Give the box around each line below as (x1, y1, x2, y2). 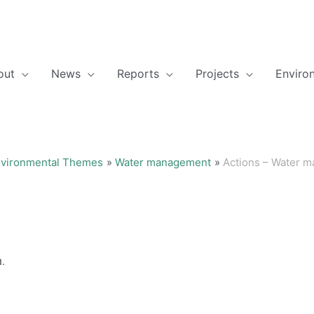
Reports (117, 67, 159, 81)
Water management (115, 155, 211, 169)
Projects (196, 67, 239, 81)
